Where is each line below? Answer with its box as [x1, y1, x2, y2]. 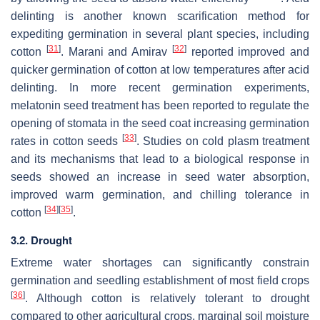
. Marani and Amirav [60, 45, 172, 58]
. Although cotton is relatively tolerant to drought [25, 291, 309, 304]
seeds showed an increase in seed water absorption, [11, 170, 309, 183]
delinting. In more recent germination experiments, [11, 81, 309, 94]
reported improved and [186, 45, 309, 58]
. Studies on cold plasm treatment [136, 134, 310, 147]
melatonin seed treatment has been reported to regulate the [11, 99, 309, 111]
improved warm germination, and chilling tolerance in [11, 188, 309, 201]
